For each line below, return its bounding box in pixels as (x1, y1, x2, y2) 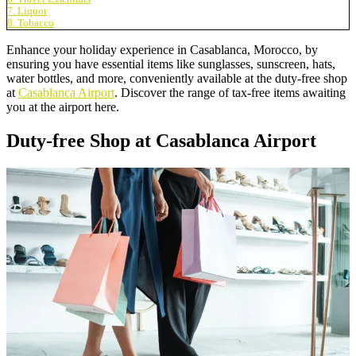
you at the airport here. (6, 99, 119, 114)
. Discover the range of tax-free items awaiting (114, 85, 346, 99)
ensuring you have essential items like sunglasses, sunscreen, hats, (6, 56, 335, 71)
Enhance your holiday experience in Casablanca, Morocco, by (6, 42, 318, 56)
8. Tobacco (7, 17, 54, 29)
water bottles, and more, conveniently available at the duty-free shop (6, 71, 347, 85)
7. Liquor (7, 5, 47, 17)
